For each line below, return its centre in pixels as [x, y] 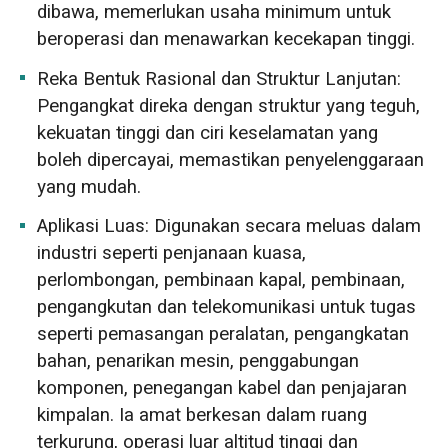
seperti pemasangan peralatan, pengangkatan [223, 333]
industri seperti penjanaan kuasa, [172, 252]
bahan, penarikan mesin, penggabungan [198, 360]
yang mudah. [89, 186]
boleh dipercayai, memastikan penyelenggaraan [231, 159]
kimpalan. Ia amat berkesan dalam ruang [202, 414]
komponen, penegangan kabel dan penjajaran [222, 387]
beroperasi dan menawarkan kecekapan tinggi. [226, 39]
